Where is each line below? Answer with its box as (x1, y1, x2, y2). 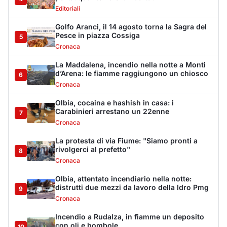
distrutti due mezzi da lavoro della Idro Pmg (55, 32, 209, 41)
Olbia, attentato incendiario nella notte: (55, 23, 192, 32)
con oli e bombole (55, 70, 118, 79)
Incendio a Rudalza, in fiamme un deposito (55, 61, 204, 70)
